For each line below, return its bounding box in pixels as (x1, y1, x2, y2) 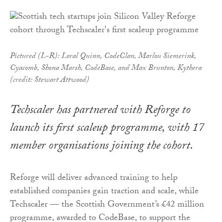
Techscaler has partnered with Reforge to (10, 101, 191, 121)
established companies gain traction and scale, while (10, 184, 199, 200)
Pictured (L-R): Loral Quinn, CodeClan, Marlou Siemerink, (10, 50, 196, 63)
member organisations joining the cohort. (10, 136, 193, 157)
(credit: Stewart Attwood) (10, 73, 89, 87)
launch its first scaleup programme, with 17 (10, 118, 204, 139)
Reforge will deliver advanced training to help (10, 170, 177, 186)
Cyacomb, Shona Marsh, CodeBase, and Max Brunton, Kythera (10, 61, 202, 75)
